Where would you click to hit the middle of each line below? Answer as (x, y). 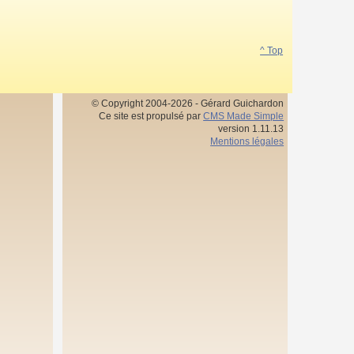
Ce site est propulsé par (151, 116)
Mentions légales (247, 141)
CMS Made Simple (244, 116)
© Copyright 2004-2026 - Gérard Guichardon (188, 103)
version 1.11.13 (251, 128)
